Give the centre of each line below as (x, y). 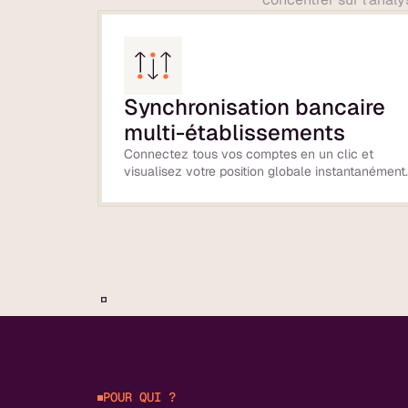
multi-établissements (235, 133)
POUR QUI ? (140, 397)
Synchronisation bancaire (255, 107)
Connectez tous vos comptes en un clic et (249, 154)
